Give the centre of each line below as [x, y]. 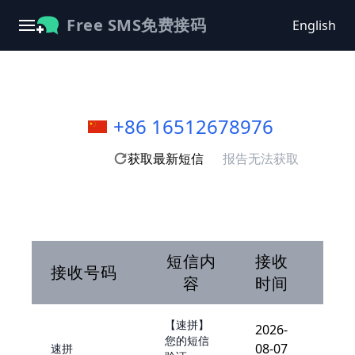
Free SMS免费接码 [136, 25]
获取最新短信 [166, 158]
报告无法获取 [261, 158]
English [314, 25]
